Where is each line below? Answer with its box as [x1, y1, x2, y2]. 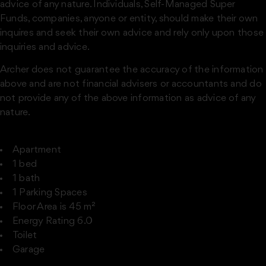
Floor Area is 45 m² [12, 201, 96, 212]
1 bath [12, 173, 40, 183]
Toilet [12, 230, 37, 240]
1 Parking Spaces [12, 187, 87, 198]
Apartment [12, 144, 62, 155]
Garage [12, 244, 45, 255]
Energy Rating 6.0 [12, 216, 93, 226]
